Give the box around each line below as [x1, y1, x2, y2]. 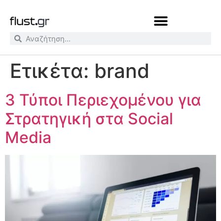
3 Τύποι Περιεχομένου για [5, 90, 201, 110]
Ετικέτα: [10, 59, 94, 83]
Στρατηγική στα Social [5, 109, 173, 128]
